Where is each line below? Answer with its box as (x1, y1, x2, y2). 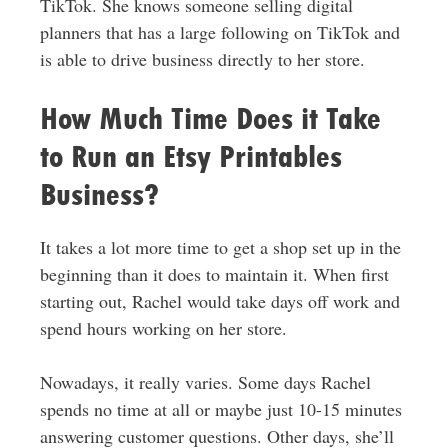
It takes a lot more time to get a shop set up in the (39, 234, 401, 259)
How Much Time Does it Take (39, 100, 381, 136)
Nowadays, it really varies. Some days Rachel (39, 369, 371, 394)
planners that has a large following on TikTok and (39, 19, 400, 44)
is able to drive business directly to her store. (39, 46, 365, 71)
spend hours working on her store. (39, 315, 287, 340)
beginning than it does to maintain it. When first (39, 261, 389, 286)
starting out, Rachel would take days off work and (39, 288, 400, 313)
